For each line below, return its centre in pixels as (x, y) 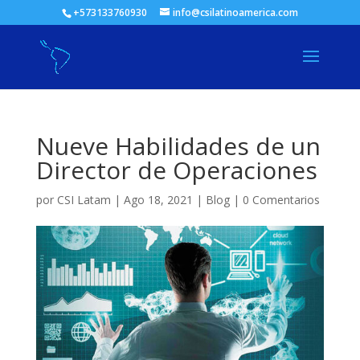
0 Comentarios (281, 200)
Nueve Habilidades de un (178, 146)
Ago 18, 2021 (158, 200)
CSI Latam (84, 200)
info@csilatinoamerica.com (235, 12)
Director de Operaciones (176, 170)
